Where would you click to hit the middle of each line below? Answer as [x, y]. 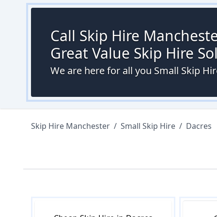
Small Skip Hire [148, 126]
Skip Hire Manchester [70, 126]
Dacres [199, 126]
